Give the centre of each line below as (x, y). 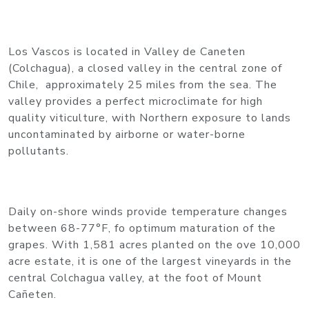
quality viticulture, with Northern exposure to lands (150, 118)
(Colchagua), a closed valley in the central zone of (145, 68)
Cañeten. (32, 294)
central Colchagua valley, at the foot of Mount (135, 278)
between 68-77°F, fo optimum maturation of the (142, 228)
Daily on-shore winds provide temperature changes (148, 211)
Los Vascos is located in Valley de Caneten (127, 51)
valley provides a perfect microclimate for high (136, 101)
